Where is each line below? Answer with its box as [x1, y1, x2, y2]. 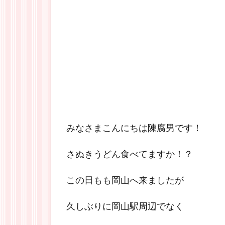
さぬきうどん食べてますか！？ [66, 148, 193, 159]
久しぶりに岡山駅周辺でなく [66, 200, 184, 211]
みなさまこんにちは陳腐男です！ [66, 122, 202, 133]
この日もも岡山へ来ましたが [66, 174, 184, 185]
